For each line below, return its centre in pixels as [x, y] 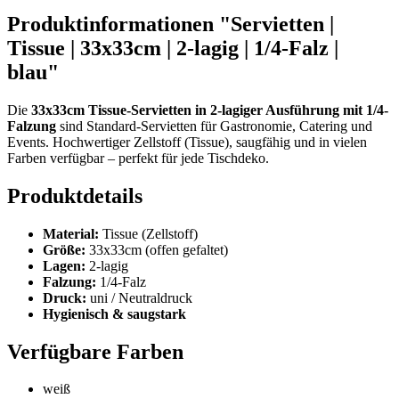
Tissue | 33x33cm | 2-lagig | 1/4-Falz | [173, 48]
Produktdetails [75, 195]
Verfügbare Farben [95, 351]
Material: [71, 233]
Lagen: [64, 265]
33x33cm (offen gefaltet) [157, 249]
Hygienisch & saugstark [114, 313]
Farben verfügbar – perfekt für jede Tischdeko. [138, 158]
